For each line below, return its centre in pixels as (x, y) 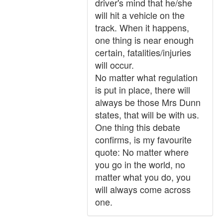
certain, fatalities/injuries (143, 52)
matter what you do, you (143, 177)
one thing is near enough (144, 40)
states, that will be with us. (147, 114)
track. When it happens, (142, 27)
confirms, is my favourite (143, 139)
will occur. (114, 65)
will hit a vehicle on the (140, 15)
